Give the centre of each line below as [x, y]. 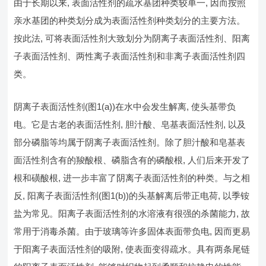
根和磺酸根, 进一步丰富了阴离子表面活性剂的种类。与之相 [132, 178]
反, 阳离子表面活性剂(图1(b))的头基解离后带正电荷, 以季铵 [132, 195]
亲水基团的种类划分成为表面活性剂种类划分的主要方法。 [130, 20]
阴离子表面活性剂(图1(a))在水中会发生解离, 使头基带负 [125, 106]
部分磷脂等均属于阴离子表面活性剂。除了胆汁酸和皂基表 [130, 142]
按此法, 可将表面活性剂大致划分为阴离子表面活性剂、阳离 [132, 38]
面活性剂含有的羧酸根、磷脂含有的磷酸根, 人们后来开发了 [132, 160]
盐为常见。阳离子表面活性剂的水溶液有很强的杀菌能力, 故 [132, 213]
